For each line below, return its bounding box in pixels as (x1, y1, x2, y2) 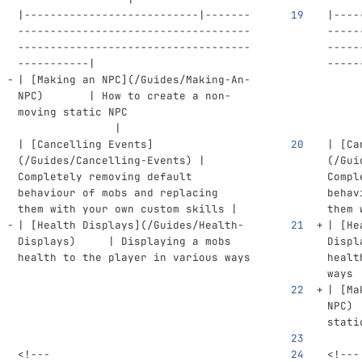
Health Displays (36, 218, 134, 232)
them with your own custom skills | (17, 202, 238, 216)
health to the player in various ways (17, 250, 250, 264)
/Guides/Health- (146, 218, 244, 232)
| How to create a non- (43, 89, 231, 103)
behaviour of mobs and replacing (17, 186, 225, 200)
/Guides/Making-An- (133, 73, 250, 86)
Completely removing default (17, 170, 199, 183)
